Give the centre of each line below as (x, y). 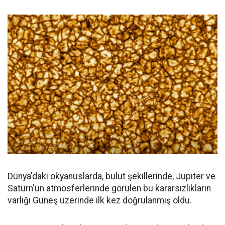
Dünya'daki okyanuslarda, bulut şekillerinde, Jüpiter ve (111, 177)
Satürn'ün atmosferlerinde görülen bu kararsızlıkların (109, 189)
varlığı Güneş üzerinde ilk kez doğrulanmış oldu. (100, 201)
